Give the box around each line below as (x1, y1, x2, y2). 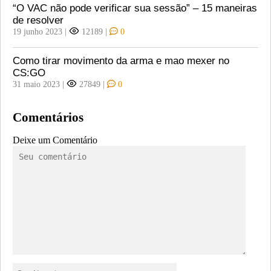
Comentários (13, 110, 83, 125)
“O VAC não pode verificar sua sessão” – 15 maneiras (13, 2, 257, 14)
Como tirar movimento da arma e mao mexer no (13, 54, 229, 67)
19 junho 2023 (13, 26, 62, 36)
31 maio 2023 (13, 79, 60, 89)
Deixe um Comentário (13, 135, 97, 146)
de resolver (13, 14, 64, 26)
